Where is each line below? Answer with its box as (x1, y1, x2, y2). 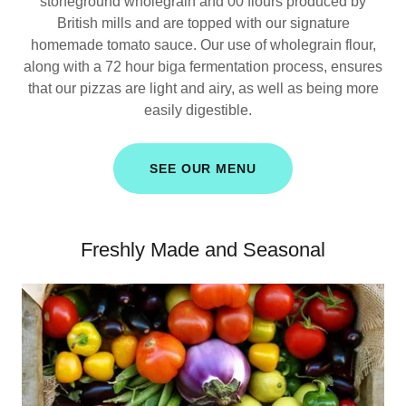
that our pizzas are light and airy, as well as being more (27, 81, 379, 97)
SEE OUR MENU (149, 161, 257, 177)
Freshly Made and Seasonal (81, 238, 325, 262)
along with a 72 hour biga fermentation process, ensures (24, 59, 382, 75)
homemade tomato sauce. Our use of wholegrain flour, (30, 37, 376, 53)
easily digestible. (143, 102, 263, 119)
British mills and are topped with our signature (56, 15, 350, 32)
